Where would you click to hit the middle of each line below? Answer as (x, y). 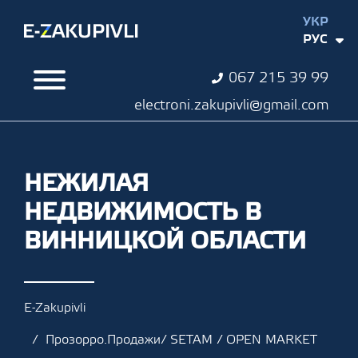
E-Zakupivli (55, 308)
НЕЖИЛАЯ (86, 183)
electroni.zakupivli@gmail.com (231, 105)
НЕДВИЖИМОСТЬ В (143, 212)
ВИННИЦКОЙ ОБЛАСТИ (165, 241)
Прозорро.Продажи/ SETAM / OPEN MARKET (181, 340)
